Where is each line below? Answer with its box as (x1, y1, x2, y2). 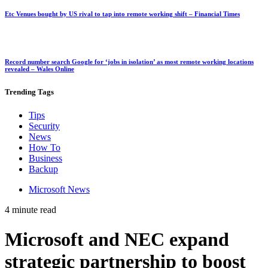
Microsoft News (29, 184, 90, 195)
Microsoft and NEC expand (5, 228, 229, 250)
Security (29, 121, 60, 132)
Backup (29, 164, 58, 175)
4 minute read (5, 205, 56, 215)
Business (29, 153, 62, 164)
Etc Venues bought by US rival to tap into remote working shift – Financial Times (5, 10, 240, 18)
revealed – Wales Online (5, 65, 74, 73)
